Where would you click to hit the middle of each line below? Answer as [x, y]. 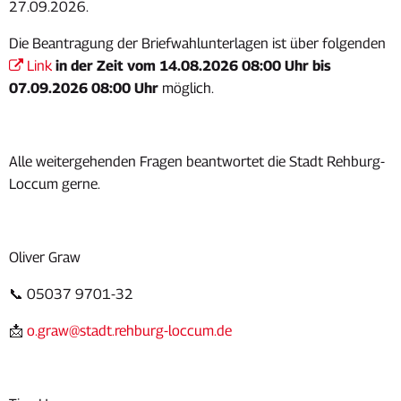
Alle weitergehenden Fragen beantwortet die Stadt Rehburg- [197, 162]
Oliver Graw [45, 257]
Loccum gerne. [55, 184]
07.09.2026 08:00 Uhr [85, 88]
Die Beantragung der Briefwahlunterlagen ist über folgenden [197, 43]
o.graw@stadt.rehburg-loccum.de [129, 331]
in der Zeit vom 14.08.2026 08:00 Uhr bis [193, 66]
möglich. [188, 88]
